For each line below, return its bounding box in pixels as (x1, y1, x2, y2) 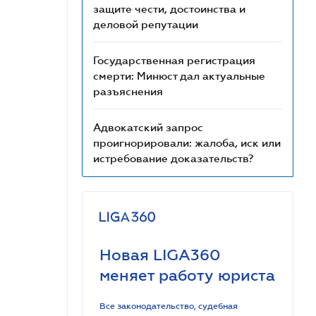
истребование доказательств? (93, 152, 253, 164)
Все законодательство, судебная (99, 301, 238, 311)
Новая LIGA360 (99, 246, 221, 264)
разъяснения (93, 85, 163, 97)
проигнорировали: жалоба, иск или (93, 136, 281, 149)
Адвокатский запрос (93, 121, 203, 133)
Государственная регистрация (93, 54, 255, 66)
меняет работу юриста (99, 267, 275, 284)
